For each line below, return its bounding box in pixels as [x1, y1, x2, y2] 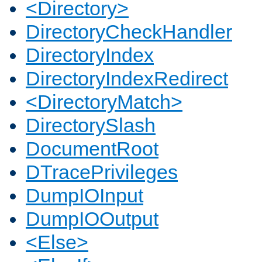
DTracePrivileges [26, 161, 178, 184]
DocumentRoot [26, 137, 158, 160]
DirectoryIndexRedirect [26, 67, 228, 90]
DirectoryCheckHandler [26, 20, 232, 43]
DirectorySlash [26, 114, 156, 137]
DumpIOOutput [26, 208, 158, 230]
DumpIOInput [26, 184, 143, 207]
